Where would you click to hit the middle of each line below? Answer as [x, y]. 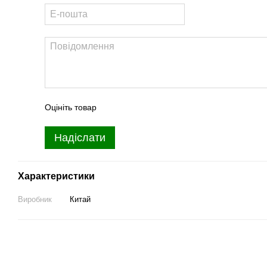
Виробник [35, 199]
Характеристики [56, 176]
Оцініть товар [71, 107]
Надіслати [80, 138]
